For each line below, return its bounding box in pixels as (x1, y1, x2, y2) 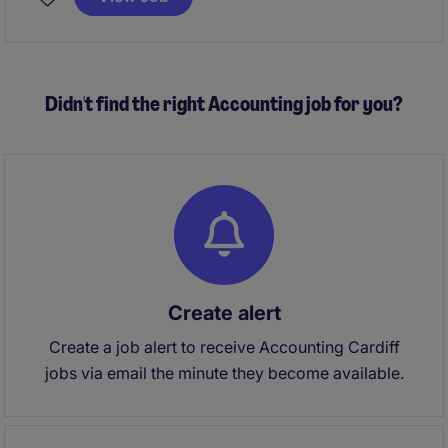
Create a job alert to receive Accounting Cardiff (48, 337, 400, 357)
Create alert (167, 301, 281, 325)
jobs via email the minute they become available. (44, 363, 404, 383)
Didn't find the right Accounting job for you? (45, 91, 403, 117)
